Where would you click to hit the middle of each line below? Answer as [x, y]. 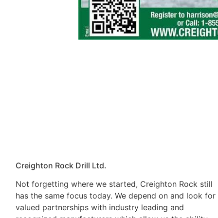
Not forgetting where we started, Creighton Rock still [114, 184]
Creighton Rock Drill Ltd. [61, 165]
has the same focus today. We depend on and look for [116, 196]
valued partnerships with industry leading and [100, 207]
